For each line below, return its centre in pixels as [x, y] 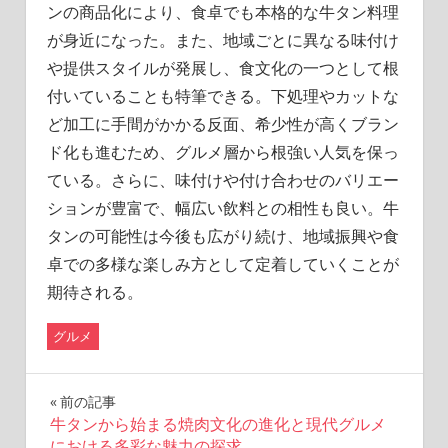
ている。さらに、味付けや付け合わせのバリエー [222, 179]
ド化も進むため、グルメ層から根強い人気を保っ [222, 151]
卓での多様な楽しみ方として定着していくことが [222, 263]
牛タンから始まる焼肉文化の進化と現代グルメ [217, 425]
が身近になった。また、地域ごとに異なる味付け [222, 39]
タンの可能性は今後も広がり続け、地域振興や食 [222, 235]
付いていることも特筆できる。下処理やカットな [222, 95]
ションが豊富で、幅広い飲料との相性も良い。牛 [222, 207]
